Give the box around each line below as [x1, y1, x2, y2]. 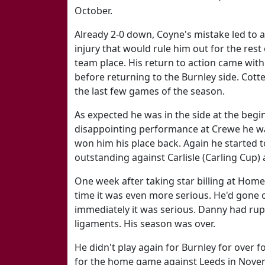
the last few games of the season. [75, 85, 225, 98]
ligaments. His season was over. [75, 217, 215, 230]
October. [75, 4, 112, 17]
